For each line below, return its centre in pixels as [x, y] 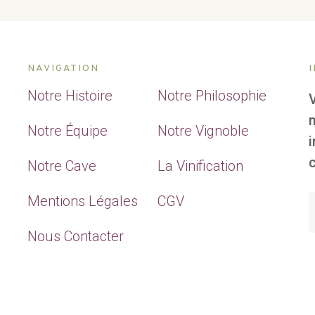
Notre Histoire [70, 95]
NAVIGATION [63, 68]
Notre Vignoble [203, 130]
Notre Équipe [67, 130]
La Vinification [200, 166]
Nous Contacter [75, 236]
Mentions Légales [82, 201]
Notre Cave [62, 166]
